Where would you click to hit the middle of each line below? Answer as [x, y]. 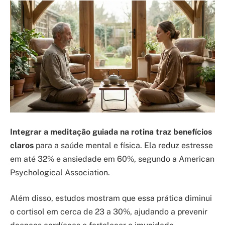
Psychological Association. [60, 172]
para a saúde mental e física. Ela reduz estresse [123, 145]
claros [22, 145]
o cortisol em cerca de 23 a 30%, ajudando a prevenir [109, 212]
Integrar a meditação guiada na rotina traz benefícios [111, 132]
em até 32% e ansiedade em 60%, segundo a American [112, 159]
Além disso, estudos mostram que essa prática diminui [111, 198]
